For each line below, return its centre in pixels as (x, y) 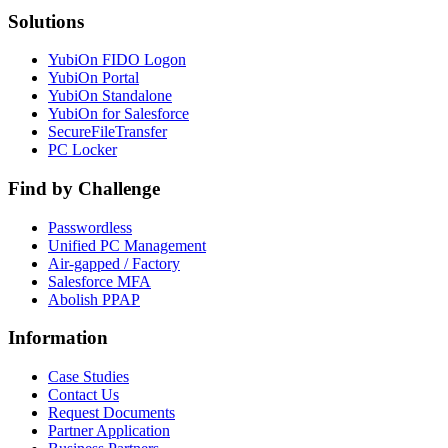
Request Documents (111, 413)
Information (58, 338)
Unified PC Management (127, 245)
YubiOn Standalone (110, 96)
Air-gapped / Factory (114, 263)
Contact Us (83, 395)
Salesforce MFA (99, 281)
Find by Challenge (84, 188)
